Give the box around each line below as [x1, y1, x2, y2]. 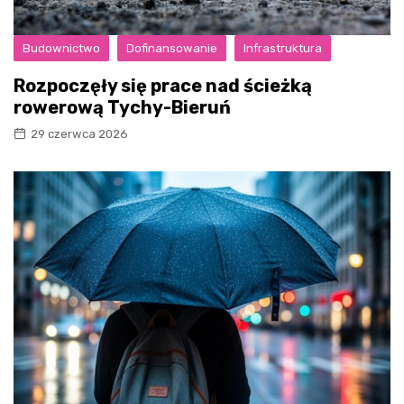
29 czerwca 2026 [31, 126, 128, 141]
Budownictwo [23, 41, 100, 55]
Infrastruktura [243, 41, 322, 55]
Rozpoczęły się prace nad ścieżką [14, 74, 312, 96]
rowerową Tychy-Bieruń [14, 96, 231, 118]
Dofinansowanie [126, 41, 217, 55]
